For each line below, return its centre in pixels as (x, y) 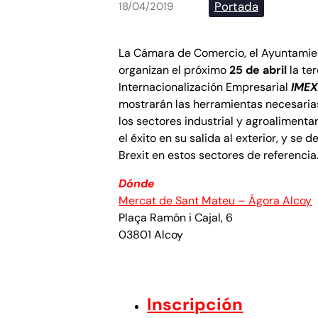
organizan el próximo (173, 70)
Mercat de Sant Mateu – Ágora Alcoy (215, 201)
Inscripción (195, 305)
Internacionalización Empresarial (205, 87)
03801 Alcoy (151, 235)
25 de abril (257, 70)
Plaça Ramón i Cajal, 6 (176, 218)
